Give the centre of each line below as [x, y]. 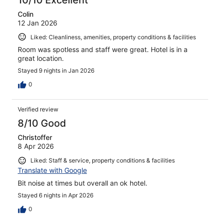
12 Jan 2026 [38, 23]
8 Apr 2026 [36, 146]
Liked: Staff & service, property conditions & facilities [103, 161]
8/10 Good [42, 124]
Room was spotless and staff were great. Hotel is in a [103, 50]
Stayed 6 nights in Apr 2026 [55, 195]
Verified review [38, 110]
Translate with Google [52, 170]
